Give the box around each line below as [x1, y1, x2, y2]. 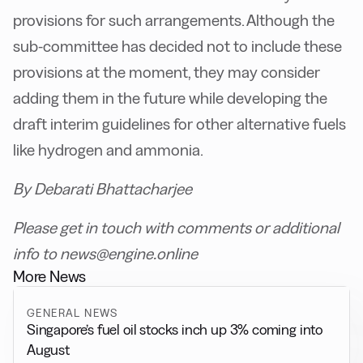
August [27, 342, 70, 358]
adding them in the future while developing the [13, 89, 327, 108]
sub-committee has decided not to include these [13, 37, 342, 56]
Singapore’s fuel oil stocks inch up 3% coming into [27, 322, 322, 338]
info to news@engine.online [13, 245, 198, 263]
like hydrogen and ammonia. [13, 141, 203, 160]
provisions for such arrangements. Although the [13, 11, 335, 30]
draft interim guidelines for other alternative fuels [13, 115, 346, 134]
